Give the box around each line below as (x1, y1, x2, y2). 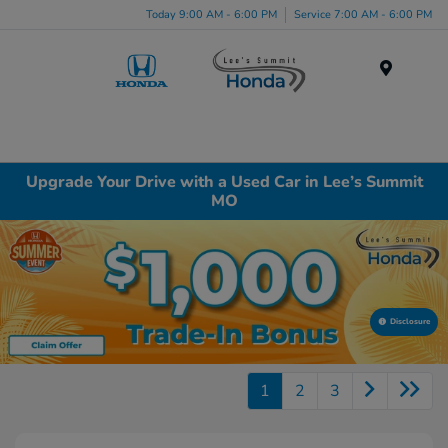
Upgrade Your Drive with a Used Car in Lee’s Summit (25, 170, 423, 193)
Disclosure (390, 315, 430, 327)
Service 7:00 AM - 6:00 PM (294, 6, 432, 22)
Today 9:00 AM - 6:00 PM (146, 6, 277, 22)
